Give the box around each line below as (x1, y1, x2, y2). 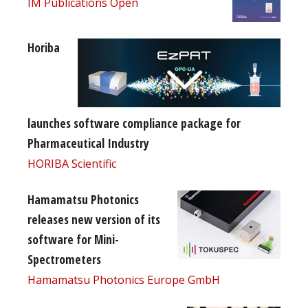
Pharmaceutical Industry (27, 134, 149, 151)
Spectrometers (27, 250, 101, 267)
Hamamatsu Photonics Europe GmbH (27, 272, 220, 287)
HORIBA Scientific (27, 155, 116, 171)
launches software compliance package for (27, 114, 241, 131)
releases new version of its (27, 210, 160, 228)
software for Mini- (27, 230, 119, 247)
